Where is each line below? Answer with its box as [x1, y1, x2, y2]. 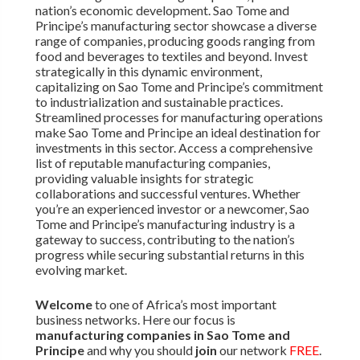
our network [216, 342, 289, 358]
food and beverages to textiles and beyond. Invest [35, 47, 308, 63]
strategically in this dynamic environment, [35, 63, 262, 79]
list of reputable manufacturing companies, [35, 154, 270, 170]
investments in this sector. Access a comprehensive [35, 139, 313, 155]
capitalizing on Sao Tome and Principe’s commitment [35, 78, 323, 94]
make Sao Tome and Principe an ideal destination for [35, 124, 321, 140]
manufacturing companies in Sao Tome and [35, 326, 290, 342]
